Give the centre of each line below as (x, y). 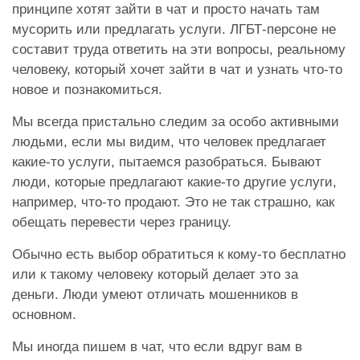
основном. (44, 315)
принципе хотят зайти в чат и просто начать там (166, 10)
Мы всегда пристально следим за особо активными (176, 122)
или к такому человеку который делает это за (155, 275)
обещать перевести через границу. (122, 223)
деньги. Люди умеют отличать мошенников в (155, 295)
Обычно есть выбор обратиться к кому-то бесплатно (179, 255)
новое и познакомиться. (87, 90)
